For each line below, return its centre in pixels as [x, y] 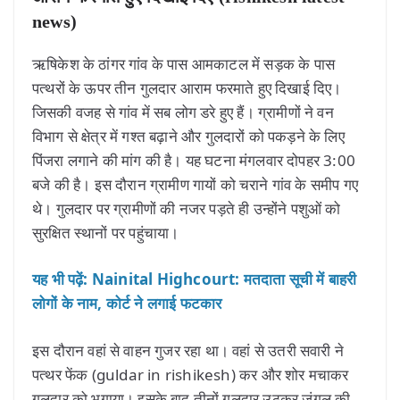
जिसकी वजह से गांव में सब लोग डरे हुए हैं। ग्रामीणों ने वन [183, 112]
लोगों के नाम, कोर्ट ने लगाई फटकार [127, 304]
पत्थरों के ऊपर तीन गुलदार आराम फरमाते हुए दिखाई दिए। [187, 87]
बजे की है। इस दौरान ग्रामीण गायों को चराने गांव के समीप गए [196, 184]
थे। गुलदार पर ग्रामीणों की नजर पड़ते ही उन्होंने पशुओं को [187, 208]
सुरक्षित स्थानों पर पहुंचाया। [106, 232]
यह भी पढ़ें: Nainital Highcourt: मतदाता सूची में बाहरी [195, 279]
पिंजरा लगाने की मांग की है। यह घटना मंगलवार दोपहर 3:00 [194, 160]
